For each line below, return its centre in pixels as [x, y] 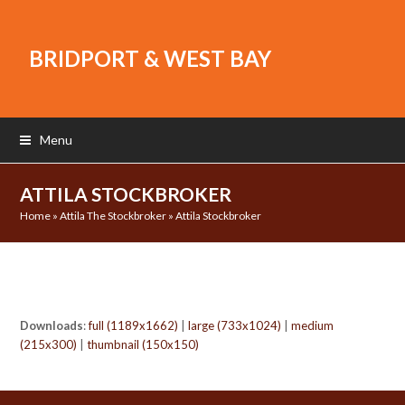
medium [313, 325]
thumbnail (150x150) [143, 344]
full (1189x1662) [134, 325]
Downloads [52, 325]
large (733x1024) [235, 325]
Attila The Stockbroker [113, 216]
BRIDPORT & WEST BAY [151, 58]
